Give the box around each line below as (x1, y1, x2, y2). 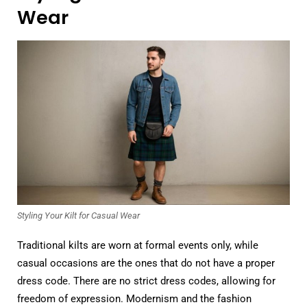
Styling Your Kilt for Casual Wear (17, 210, 140, 221)
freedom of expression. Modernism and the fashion (17, 292, 251, 305)
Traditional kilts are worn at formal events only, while (17, 238, 258, 251)
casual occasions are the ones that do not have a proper (17, 256, 275, 269)
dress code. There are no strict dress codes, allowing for (17, 274, 275, 287)
